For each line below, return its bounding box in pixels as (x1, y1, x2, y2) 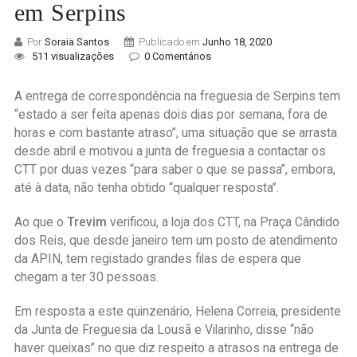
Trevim (66, 215, 107, 230)
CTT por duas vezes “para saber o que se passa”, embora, (14, 163, 335, 178)
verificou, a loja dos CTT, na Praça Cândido (106, 215, 339, 230)
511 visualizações (31, 50, 114, 63)
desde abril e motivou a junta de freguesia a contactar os (14, 144, 326, 159)
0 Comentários (143, 50, 211, 63)
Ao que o (14, 215, 67, 230)
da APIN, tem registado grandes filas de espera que (14, 252, 301, 267)
